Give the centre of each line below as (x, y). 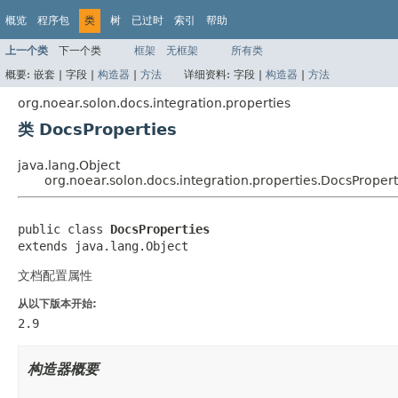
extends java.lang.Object (103, 246)
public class (64, 229)
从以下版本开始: (57, 303)
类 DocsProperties (97, 129)
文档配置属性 (55, 275)
